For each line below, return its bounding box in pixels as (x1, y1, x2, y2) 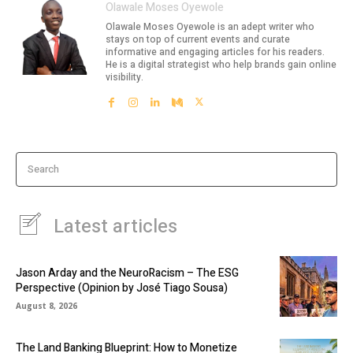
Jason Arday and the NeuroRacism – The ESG (16, 264, 239, 281)
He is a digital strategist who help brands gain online (106, 58, 336, 72)
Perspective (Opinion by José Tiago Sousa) (16, 279, 228, 296)
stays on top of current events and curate (106, 32, 290, 46)
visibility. (106, 70, 143, 84)
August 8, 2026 (16, 299, 77, 311)
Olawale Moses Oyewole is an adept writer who (106, 20, 314, 34)
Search (28, 161, 59, 176)
